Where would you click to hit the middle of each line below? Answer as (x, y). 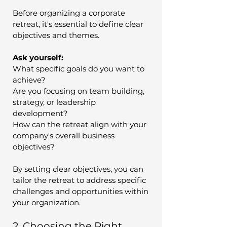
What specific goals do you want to (80, 68)
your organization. (47, 202)
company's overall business (65, 135)
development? (40, 113)
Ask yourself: (38, 57)
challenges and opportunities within (82, 191)
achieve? (29, 80)
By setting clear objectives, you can (79, 169)
